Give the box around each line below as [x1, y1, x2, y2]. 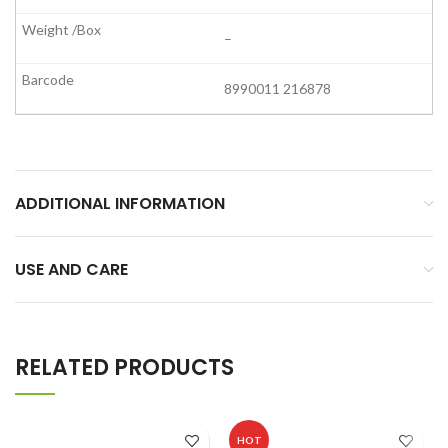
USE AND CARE [15, 258, 128, 282]
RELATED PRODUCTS [15, 352, 234, 384]
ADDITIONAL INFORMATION [15, 192, 225, 216]
